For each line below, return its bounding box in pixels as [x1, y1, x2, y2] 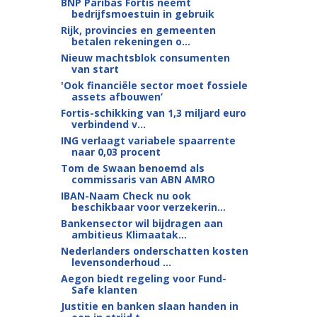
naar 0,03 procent [71, 145, 161, 158]
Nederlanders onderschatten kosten [60, 244, 248, 258]
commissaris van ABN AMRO [71, 173, 215, 186]
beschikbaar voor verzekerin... [71, 200, 226, 214]
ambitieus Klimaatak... [71, 228, 187, 241]
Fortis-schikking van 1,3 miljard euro [60, 106, 246, 120]
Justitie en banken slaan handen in [60, 299, 238, 313]
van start [71, 62, 119, 76]
